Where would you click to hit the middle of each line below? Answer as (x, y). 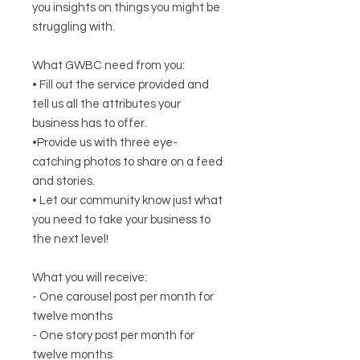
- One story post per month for (113, 336)
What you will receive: (90, 278)
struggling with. (75, 27)
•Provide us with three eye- (105, 143)
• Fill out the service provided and (121, 85)
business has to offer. (90, 124)
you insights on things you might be (126, 8)
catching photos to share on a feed (127, 162)
